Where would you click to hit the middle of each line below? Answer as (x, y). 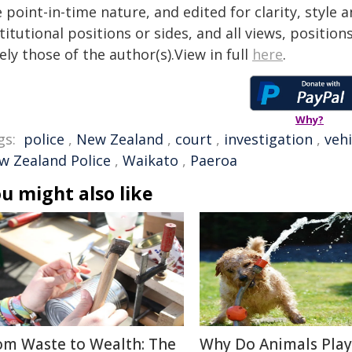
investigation (268, 139)
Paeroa (214, 160)
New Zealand (120, 139)
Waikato (150, 160)
